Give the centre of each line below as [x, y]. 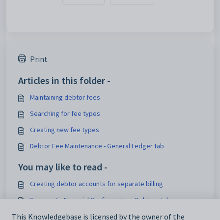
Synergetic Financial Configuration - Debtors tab [100, 200]
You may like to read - [63, 167]
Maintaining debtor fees [65, 97]
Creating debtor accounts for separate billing [96, 184]
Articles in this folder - [64, 81]
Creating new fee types [65, 130]
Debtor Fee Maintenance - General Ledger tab [97, 146]
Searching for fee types [65, 114]
